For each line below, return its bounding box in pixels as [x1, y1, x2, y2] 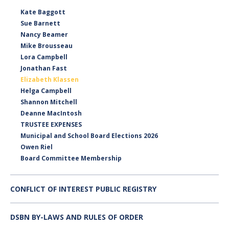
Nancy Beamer [20, 30, 68, 39]
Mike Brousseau [20, 41, 73, 50]
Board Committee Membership [20, 153, 122, 163]
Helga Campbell [20, 86, 72, 95]
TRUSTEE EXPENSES [20, 120, 82, 129]
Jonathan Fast [20, 63, 67, 73]
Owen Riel [20, 142, 53, 151]
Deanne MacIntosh [20, 108, 82, 118]
